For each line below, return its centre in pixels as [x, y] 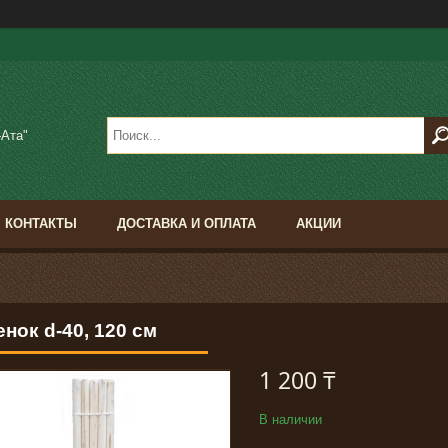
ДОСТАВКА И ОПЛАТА [186, 224]
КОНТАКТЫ [41, 224]
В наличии [290, 420]
